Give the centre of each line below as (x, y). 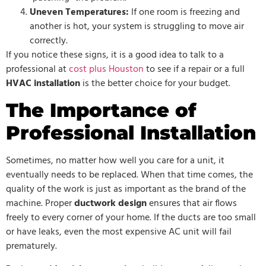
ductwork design (110, 204)
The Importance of (101, 110)
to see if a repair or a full (194, 69)
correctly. (49, 41)
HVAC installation (43, 83)
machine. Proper (40, 204)
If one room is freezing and (184, 12)
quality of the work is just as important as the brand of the (126, 190)
